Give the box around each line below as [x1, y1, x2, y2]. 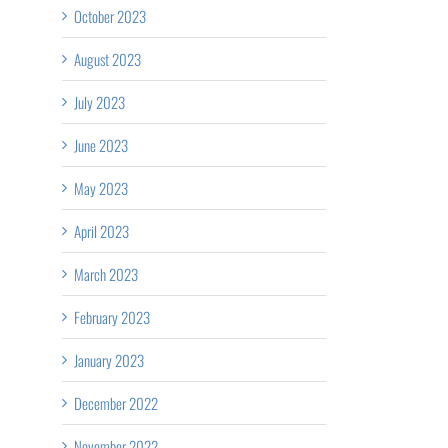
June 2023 [74, 133, 128, 156]
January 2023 [74, 348, 144, 371]
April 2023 [74, 219, 129, 242]
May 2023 [74, 176, 128, 199]
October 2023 [74, 4, 146, 27]
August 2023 [74, 47, 141, 70]
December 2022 [74, 391, 158, 414]
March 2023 [74, 262, 138, 285]
